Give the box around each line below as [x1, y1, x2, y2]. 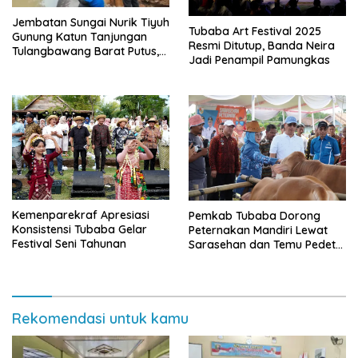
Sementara [12, 87, 71, 102]
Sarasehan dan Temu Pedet [189, 237, 336, 253]
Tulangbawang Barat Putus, [12, 44, 159, 59]
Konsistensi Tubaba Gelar [12, 222, 147, 237]
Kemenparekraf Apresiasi [12, 208, 149, 223]
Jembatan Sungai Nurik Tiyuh [12, 15, 169, 30]
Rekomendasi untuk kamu [12, 309, 189, 328]
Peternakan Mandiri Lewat [189, 223, 328, 238]
